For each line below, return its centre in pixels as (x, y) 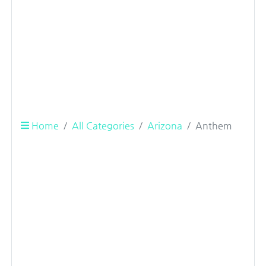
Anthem (214, 126)
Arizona (165, 126)
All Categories (103, 126)
